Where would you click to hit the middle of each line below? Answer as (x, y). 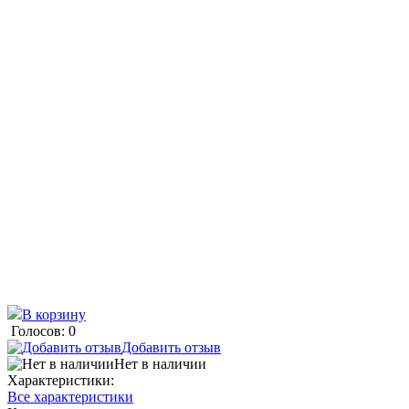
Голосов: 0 (43, 330)
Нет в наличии (160, 363)
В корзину (54, 314)
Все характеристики (70, 396)
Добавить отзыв (171, 347)
